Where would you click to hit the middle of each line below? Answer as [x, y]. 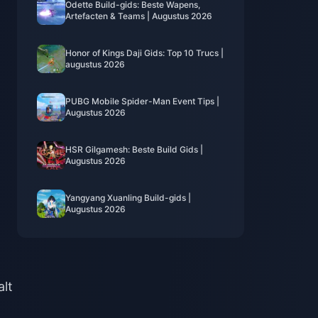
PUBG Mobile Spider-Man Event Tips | [142, 101]
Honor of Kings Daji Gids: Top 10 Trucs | [144, 53]
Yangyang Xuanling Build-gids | [128, 198]
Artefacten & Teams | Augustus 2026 [139, 16]
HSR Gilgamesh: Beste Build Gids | [134, 149]
